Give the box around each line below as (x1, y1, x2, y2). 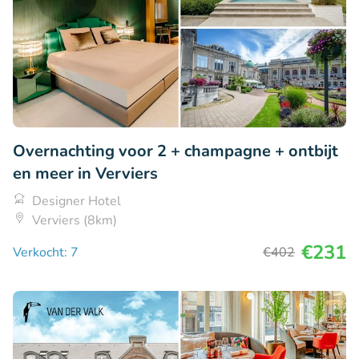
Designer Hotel (32, 192, 121, 211)
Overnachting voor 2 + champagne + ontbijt (13, 140, 338, 163)
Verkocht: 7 (13, 244, 79, 262)
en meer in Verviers (13, 163, 158, 185)
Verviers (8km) (32, 212, 117, 230)
